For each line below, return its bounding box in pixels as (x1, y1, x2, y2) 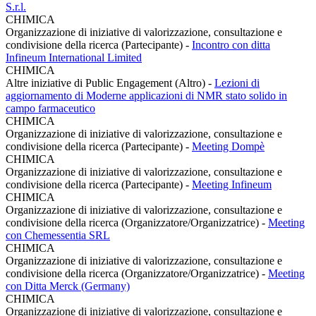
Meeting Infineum (192, 178, 272, 190)
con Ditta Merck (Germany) (6, 279, 130, 292)
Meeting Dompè (192, 140, 265, 152)
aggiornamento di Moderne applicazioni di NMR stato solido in (6, 89, 287, 102)
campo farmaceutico (6, 102, 95, 114)
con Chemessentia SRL (6, 229, 110, 241)
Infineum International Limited (6, 51, 142, 63)
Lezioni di (214, 76, 260, 89)
